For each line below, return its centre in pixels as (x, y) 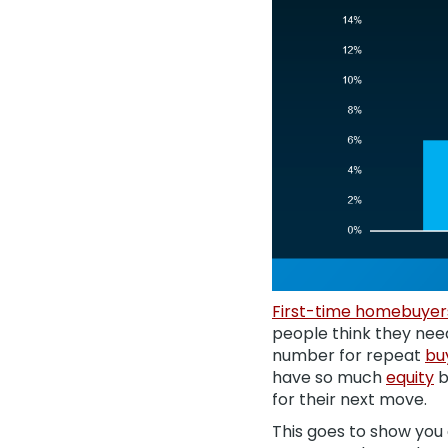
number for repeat (348, 355)
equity (410, 377)
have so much (329, 377)
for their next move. (349, 399)
